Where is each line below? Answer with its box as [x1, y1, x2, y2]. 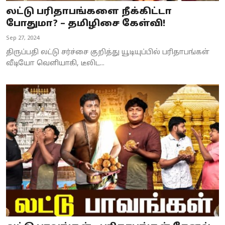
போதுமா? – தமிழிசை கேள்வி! [6, 18, 166, 30]
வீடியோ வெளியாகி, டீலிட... [6, 59, 104, 68]
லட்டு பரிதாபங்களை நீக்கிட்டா [6, 6, 172, 18]
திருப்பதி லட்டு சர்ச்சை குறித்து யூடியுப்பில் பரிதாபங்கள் [6, 48, 209, 57]
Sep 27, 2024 [6, 35, 39, 42]
